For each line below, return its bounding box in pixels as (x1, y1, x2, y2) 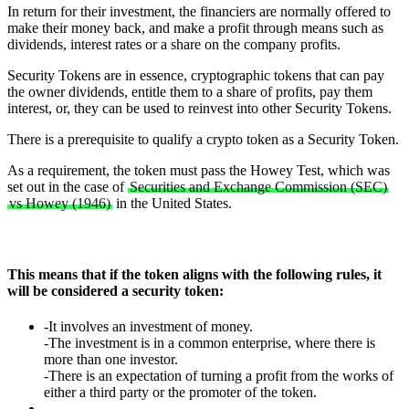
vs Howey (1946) (9, 194, 110, 211)
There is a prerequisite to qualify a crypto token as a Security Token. (7, 131, 399, 147)
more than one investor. (44, 351, 178, 368)
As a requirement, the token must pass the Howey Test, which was (7, 162, 390, 178)
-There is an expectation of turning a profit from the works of (44, 368, 393, 384)
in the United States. (112, 194, 232, 211)
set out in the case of (7, 178, 128, 194)
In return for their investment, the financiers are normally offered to (7, 3, 391, 19)
